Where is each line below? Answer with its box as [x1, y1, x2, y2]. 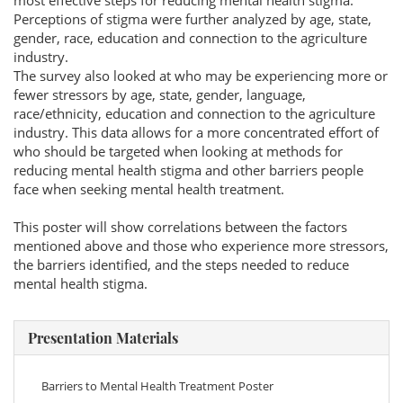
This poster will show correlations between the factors [13, 218, 347, 236]
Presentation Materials [28, 328, 178, 347]
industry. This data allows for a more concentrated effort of [13, 123, 379, 141]
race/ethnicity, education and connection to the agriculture [13, 104, 375, 122]
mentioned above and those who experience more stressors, [13, 237, 389, 255]
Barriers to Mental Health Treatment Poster [41, 378, 273, 394]
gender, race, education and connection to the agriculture [13, 29, 367, 47]
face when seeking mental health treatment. [13, 180, 284, 198]
